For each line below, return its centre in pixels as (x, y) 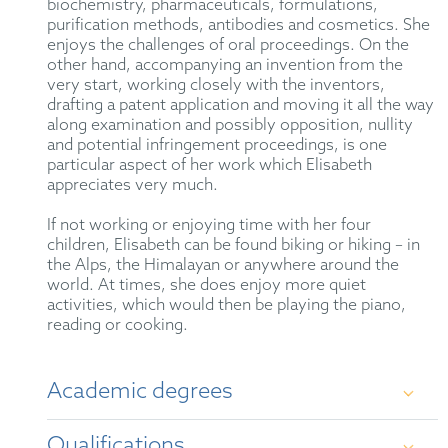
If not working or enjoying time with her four (209, 225)
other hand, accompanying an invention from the (225, 65)
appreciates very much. (133, 185)
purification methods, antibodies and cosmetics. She (239, 25)
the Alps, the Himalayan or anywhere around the (223, 265)
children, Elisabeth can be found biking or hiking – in (234, 245)
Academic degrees (140, 391)
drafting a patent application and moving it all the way (241, 105)
